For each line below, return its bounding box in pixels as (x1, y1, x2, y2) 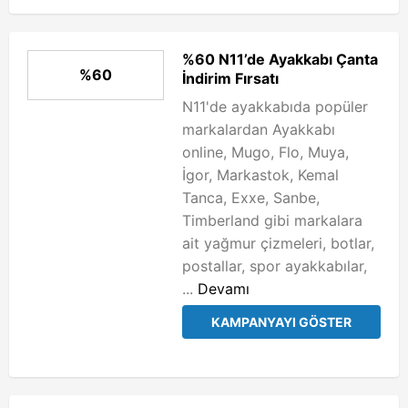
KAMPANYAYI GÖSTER (211, 314, 352, 330)
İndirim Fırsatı (182, 69, 279, 87)
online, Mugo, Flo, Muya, (182, 143, 349, 161)
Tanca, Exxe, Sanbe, (182, 189, 320, 207)
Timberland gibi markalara (182, 211, 362, 229)
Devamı (198, 280, 250, 298)
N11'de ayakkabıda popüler (182, 97, 368, 116)
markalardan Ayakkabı (182, 120, 335, 138)
